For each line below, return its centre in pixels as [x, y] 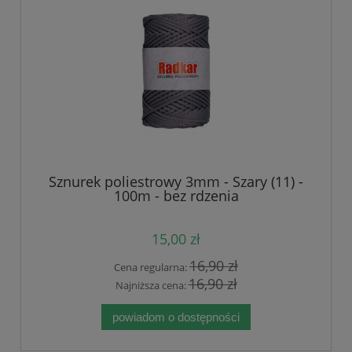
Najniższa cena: [152, 285]
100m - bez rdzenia [176, 196]
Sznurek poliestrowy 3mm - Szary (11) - [176, 182]
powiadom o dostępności [176, 317]
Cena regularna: [152, 268]
